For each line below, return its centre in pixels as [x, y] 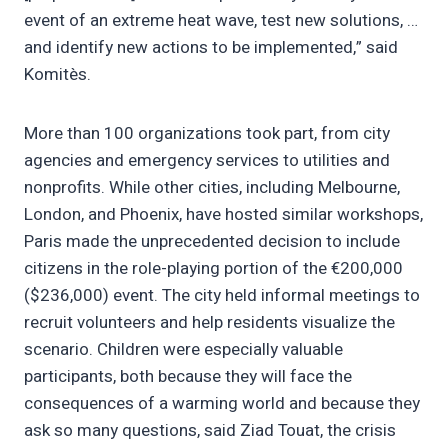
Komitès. [57, 75]
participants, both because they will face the [188, 377]
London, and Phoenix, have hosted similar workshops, [223, 215]
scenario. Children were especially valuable [183, 350]
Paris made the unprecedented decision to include [212, 242]
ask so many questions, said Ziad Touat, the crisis [210, 431]
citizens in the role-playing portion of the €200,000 [213, 269]
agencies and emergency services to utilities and [207, 161]
